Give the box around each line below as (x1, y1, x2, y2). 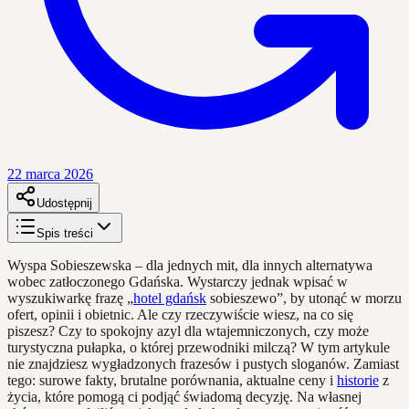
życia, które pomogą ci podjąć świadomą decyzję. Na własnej (7, 388, 362, 404)
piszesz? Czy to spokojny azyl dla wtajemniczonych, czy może (7, 322, 369, 339)
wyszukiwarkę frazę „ (7, 289, 133, 306)
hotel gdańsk (133, 289, 206, 306)
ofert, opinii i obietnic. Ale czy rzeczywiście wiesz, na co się (7, 306, 353, 322)
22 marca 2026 (7, 165, 93, 182)
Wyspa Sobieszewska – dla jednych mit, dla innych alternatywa (7, 257, 372, 273)
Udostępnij (37, 195, 92, 210)
